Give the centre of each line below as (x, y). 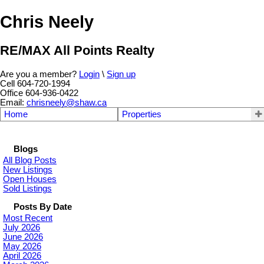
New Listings (28, 169)
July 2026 (22, 227)
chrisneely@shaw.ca (67, 102)
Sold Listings (27, 188)
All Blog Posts (30, 160)
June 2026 (23, 237)
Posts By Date (43, 207)
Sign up (121, 74)
